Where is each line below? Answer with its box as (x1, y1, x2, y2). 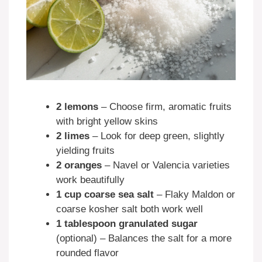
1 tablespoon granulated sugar (56, 218, 198, 229)
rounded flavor (56, 247, 119, 258)
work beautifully (56, 174, 125, 185)
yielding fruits (56, 144, 115, 156)
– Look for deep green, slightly (89, 130, 225, 142)
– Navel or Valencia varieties (102, 159, 230, 171)
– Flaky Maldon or (154, 188, 235, 200)
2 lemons (56, 101, 98, 112)
